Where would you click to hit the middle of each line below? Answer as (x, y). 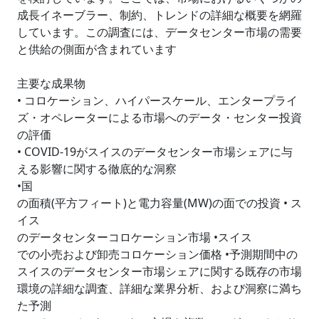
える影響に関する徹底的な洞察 (97, 169)
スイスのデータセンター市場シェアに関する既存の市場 (159, 271)
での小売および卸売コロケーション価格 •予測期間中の (157, 254)
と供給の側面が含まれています (97, 49)
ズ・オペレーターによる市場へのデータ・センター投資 (159, 117)
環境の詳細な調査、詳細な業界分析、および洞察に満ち (159, 288)
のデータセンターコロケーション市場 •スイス (135, 237)
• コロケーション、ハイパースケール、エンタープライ (157, 100)
